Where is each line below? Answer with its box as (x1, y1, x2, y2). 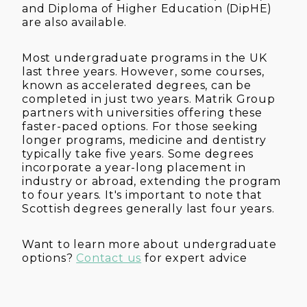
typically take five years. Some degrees (22, 147, 254, 160)
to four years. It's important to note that (22, 188, 262, 201)
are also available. (22, 15, 127, 29)
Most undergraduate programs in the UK (22, 51, 267, 64)
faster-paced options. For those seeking (22, 119, 259, 133)
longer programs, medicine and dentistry (22, 133, 267, 147)
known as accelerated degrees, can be (22, 78, 251, 92)
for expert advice (141, 251, 247, 265)
